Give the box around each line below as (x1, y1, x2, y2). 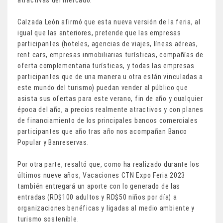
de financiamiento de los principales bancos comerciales (17, 116, 198, 125)
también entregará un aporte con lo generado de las (17, 182, 181, 191)
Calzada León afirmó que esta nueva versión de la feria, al (17, 18, 201, 26)
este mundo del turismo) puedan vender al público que (17, 84, 188, 92)
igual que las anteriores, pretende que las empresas (17, 29, 181, 37)
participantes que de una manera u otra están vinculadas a (17, 73, 203, 81)
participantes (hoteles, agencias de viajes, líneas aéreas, (17, 40, 198, 48)
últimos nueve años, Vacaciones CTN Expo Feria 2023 (17, 171, 186, 180)
